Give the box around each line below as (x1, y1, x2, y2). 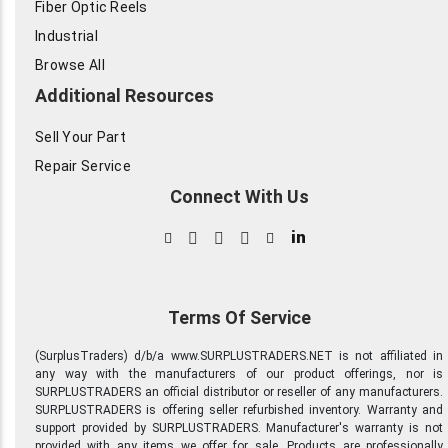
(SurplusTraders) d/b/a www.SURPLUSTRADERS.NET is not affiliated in (35, 349, 443, 364)
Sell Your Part (35, 129, 126, 146)
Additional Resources (35, 85, 214, 107)
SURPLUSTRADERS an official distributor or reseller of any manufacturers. (35, 385, 443, 400)
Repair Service (35, 158, 131, 175)
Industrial (35, 28, 98, 45)
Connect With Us (169, 186, 309, 208)
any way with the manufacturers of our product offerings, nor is (35, 367, 443, 382)
